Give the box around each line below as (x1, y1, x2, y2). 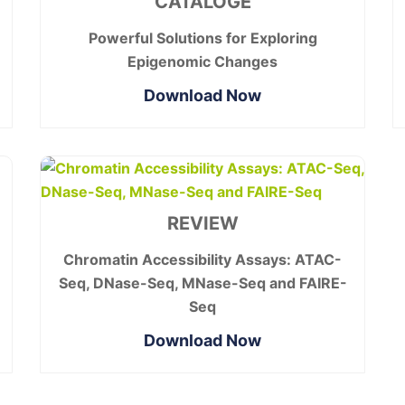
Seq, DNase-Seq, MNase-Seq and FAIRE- (58, 274, 347, 293)
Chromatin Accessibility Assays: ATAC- (63, 250, 342, 269)
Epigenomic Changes (127, 52, 278, 71)
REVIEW (166, 212, 239, 235)
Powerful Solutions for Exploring (88, 29, 317, 48)
